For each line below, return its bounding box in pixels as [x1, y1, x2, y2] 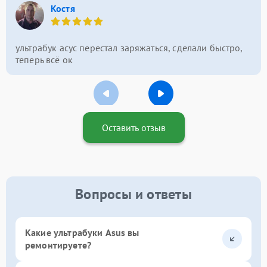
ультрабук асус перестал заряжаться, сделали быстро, [15, 41, 243, 54]
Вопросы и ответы [75, 184, 192, 203]
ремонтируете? [25, 238, 91, 251]
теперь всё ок [15, 53, 73, 66]
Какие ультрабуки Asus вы [25, 226, 139, 238]
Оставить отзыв [101, 121, 166, 133]
